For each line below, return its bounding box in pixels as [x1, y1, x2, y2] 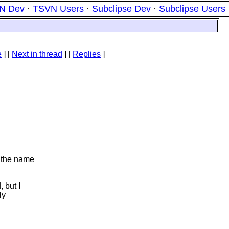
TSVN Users [33, 4, 84, 14]
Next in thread [12, 50, 62, 58]
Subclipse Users [159, 4, 225, 14]
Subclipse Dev [92, 4, 151, 14]
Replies [73, 50, 101, 58]
